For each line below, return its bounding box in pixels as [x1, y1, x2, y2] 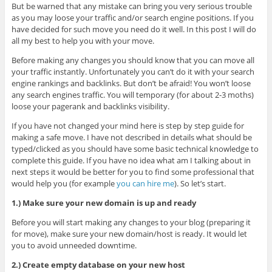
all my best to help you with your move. [11, 35, 154, 47]
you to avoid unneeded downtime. [11, 240, 137, 251]
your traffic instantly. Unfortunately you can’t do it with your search [11, 66, 254, 78]
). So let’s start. [174, 178, 226, 189]
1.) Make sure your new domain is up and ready [11, 197, 196, 209]
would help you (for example [11, 178, 117, 189]
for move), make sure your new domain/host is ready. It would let [11, 228, 247, 240]
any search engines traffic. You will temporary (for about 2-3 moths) [11, 89, 254, 101]
